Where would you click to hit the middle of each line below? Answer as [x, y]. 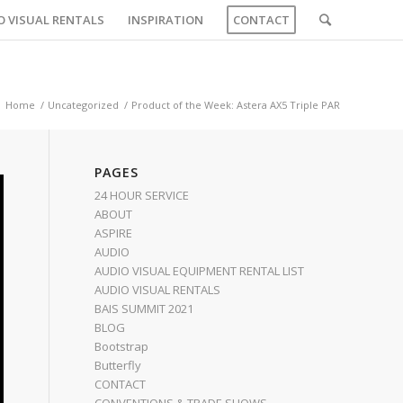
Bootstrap [122, 346]
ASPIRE [114, 233]
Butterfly [118, 365]
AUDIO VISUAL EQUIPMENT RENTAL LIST [200, 271]
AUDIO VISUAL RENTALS [158, 290]
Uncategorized [83, 105]
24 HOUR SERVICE [142, 195]
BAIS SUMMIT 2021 [144, 309]
